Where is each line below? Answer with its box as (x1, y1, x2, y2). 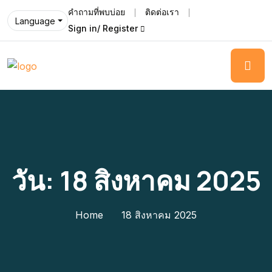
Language (15, 15, 55, 26)
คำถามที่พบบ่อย (68, 7, 125, 17)
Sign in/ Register (68, 23, 138, 33)
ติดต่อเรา (145, 7, 179, 17)
